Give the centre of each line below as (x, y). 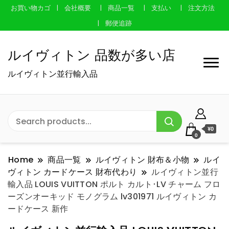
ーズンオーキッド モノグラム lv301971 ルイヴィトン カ (112, 197)
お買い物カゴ (31, 8)
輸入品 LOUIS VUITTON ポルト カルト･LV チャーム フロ (114, 185)
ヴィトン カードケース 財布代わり (73, 172)
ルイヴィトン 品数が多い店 (91, 55)
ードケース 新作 (38, 209)
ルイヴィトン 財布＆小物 (142, 160)
